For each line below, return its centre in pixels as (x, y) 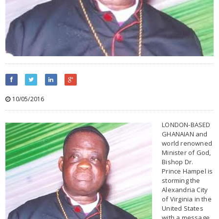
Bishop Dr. (178, 162)
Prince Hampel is (187, 171)
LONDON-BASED (186, 124)
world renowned (187, 143)
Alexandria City (185, 189)
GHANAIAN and (185, 134)
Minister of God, (186, 152)
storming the (181, 180)
